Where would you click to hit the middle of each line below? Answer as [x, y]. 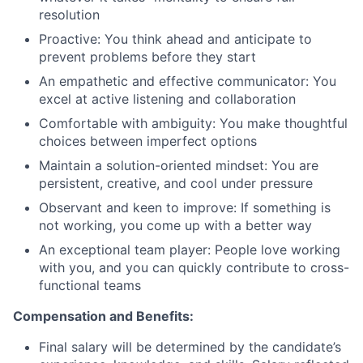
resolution [69, 15]
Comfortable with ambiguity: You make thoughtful [193, 124]
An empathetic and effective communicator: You [188, 81]
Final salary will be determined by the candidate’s [190, 347]
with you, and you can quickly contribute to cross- [194, 268]
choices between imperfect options [148, 141]
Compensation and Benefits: [103, 316]
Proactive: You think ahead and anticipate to [175, 39]
